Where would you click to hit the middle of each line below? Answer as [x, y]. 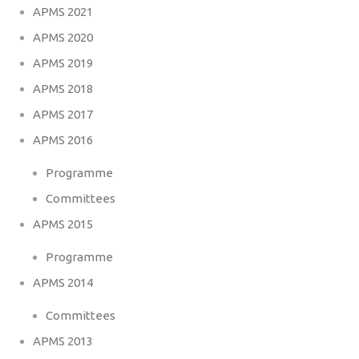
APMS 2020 [63, 38]
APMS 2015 [63, 224]
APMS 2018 [63, 89]
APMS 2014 [63, 283]
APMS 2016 [63, 140]
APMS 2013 [63, 341]
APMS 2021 [63, 12]
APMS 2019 [63, 63]
